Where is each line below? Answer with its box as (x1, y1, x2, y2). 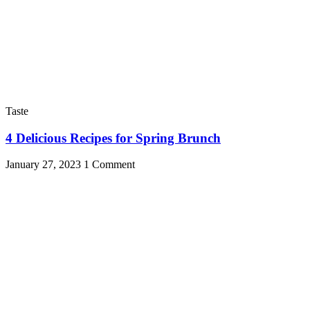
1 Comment (84, 158, 135, 171)
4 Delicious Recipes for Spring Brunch (6, 130, 221, 145)
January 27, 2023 (6, 158, 84, 171)
